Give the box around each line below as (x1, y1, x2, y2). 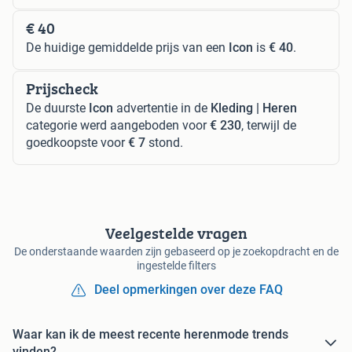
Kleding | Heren (211, 101, 297, 116)
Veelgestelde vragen (104, 222, 247, 245)
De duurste (26, 101, 89, 116)
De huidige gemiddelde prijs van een (26, 40, 229, 56)
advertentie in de (113, 101, 211, 116)
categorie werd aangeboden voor (26, 118, 210, 134)
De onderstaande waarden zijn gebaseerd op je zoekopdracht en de (13, 245, 339, 258)
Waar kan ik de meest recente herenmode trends (13, 327, 288, 343)
